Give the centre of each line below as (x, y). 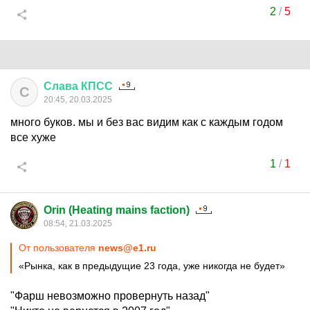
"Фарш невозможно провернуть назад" (110, 296)
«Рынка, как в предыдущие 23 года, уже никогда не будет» (152, 266)
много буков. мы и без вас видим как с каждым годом (147, 122)
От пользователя (58, 248)
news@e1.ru (127, 248)
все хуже (33, 137)
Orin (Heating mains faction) (117, 210)
